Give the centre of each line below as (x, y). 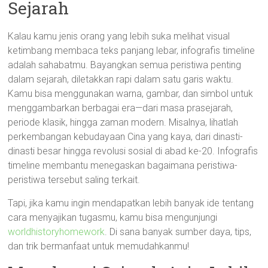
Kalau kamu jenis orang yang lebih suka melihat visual (119, 36)
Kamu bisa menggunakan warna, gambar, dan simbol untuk (131, 94)
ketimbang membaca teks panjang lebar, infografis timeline (132, 51)
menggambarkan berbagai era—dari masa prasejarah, (121, 108)
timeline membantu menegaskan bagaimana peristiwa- (123, 165)
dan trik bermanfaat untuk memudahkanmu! (99, 246)
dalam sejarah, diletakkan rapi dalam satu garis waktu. (121, 79)
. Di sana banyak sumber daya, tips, (178, 232)
